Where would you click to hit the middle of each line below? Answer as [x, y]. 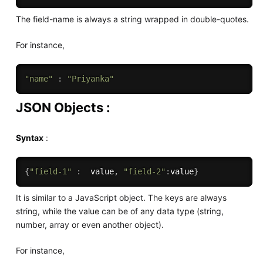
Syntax [29, 138]
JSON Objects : [63, 107]
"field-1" [50, 172]
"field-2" [144, 172]
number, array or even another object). [90, 225]
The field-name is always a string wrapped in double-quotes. [132, 19]
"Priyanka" [90, 78]
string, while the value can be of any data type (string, [119, 211]
